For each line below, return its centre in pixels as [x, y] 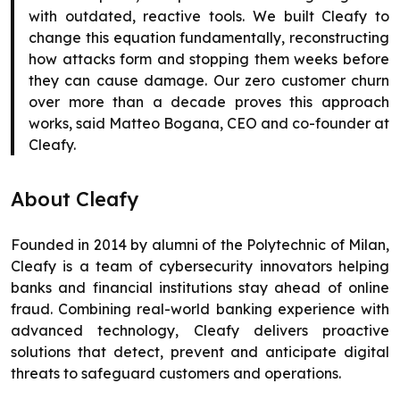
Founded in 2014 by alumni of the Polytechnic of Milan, [200, 245]
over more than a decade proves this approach [209, 102]
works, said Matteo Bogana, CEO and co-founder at [209, 124]
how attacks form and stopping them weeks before [209, 59]
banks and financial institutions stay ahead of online [200, 288]
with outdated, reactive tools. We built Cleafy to [209, 17]
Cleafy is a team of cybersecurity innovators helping [200, 267]
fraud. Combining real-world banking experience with [200, 309]
